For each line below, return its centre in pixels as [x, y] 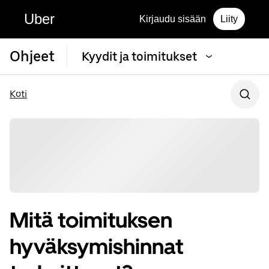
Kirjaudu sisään [173, 19]
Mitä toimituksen [91, 220]
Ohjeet [32, 56]
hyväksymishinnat [96, 247]
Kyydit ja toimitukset [139, 56]
